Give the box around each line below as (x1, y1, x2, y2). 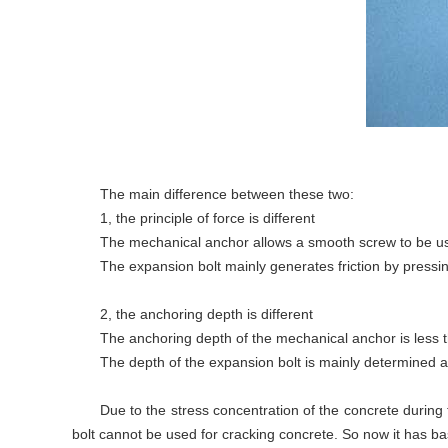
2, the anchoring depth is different (100, 306, 313, 322)
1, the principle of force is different (100, 210, 315, 226)
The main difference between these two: (100, 186, 354, 202)
